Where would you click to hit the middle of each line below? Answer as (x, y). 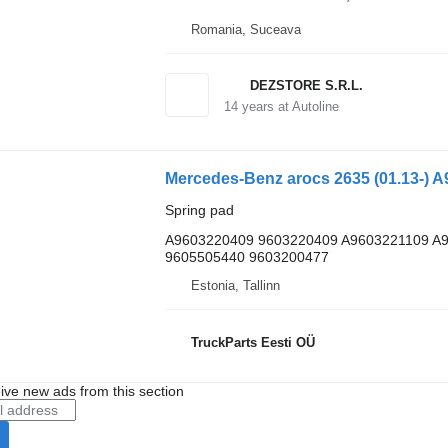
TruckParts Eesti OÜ (252, 342)
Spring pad (199, 209)
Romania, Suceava (245, 29)
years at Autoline (288, 106)
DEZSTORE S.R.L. (306, 85)
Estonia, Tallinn (235, 285)
